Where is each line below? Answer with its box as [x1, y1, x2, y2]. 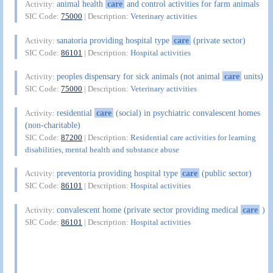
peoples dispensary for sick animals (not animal [57, 71, 223, 82]
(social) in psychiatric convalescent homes [113, 107, 260, 118]
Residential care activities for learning [130, 132, 257, 142]
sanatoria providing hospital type [57, 35, 172, 45]
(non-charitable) [25, 119, 81, 130]
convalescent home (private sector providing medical [57, 204, 241, 214]
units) [241, 71, 263, 82]
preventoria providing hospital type [57, 168, 181, 179]
